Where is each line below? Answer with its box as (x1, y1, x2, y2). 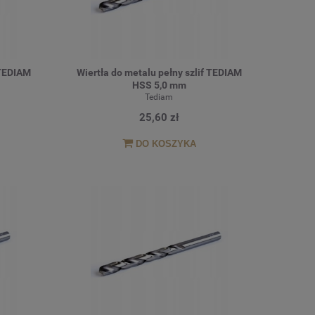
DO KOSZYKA (135, 138, 196, 149)
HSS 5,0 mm (131, 79, 186, 91)
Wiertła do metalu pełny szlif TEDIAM (76, 67, 242, 79)
